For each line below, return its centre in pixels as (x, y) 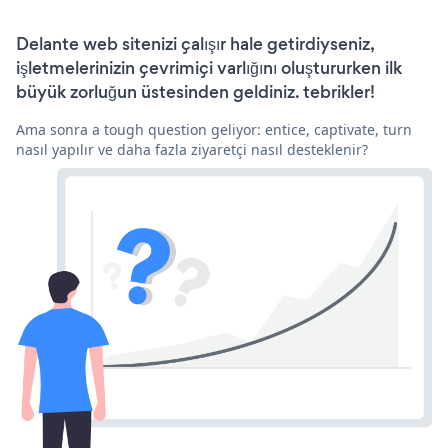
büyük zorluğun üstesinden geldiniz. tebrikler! (195, 91)
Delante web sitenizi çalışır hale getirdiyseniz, (195, 43)
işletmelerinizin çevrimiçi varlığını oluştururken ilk (209, 67)
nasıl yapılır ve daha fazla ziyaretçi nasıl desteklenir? (192, 149)
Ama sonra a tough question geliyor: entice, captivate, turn (214, 129)
